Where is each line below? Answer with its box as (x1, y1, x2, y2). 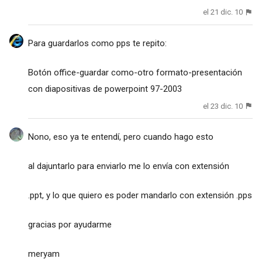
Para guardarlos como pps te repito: (27, 37, 167, 49)
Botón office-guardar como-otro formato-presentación (27, 67, 242, 78)
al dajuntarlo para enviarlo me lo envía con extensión (27, 160, 229, 171)
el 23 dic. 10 (203, 101, 243, 111)
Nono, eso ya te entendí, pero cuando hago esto (27, 131, 213, 142)
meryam (27, 248, 60, 259)
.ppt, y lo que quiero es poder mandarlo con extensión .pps (27, 189, 252, 201)
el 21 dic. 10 (203, 8, 243, 17)
